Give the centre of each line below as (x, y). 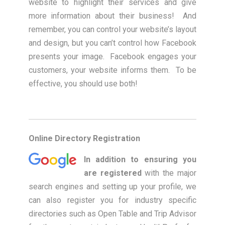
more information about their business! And (113, 16)
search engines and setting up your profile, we (113, 187)
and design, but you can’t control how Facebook (113, 43)
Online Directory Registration (84, 138)
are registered (113, 173)
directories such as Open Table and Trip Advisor (113, 214)
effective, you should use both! (83, 84)
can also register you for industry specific (113, 200)
